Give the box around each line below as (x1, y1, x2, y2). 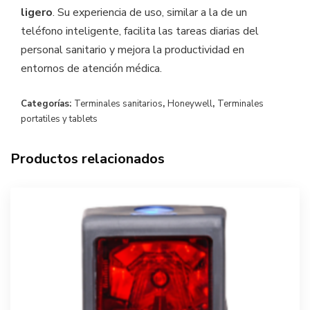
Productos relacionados (10, 149, 165, 169)
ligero (21, 5, 53, 21)
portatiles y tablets (21, 113, 98, 126)
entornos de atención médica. (21, 61, 162, 77)
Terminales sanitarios (74, 98, 163, 111)
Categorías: (21, 98, 74, 111)
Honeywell (167, 98, 212, 111)
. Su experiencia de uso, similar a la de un (53, 5, 247, 21)
